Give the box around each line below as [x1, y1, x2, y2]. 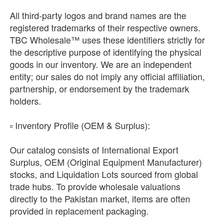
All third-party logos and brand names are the [10, 9, 186, 22]
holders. [10, 94, 41, 108]
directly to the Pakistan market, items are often [10, 192, 190, 205]
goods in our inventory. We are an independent [10, 58, 192, 71]
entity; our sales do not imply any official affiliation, [10, 70, 205, 83]
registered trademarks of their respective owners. [10, 21, 200, 34]
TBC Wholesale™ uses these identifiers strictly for [10, 33, 205, 46]
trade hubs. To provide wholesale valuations [10, 180, 180, 193]
